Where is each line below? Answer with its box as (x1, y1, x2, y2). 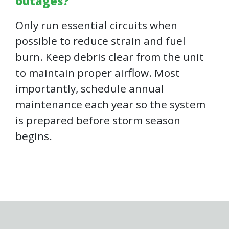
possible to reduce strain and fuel (15, 34, 186, 49)
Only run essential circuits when (15, 18, 177, 33)
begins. (15, 129, 52, 144)
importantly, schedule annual (15, 81, 164, 96)
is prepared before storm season (15, 113, 180, 128)
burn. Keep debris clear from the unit (15, 50, 204, 64)
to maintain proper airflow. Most (15, 65, 180, 80)
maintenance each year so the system (15, 97, 205, 112)
